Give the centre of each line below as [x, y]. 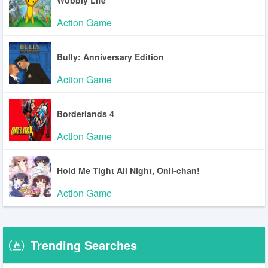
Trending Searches [84, 245]
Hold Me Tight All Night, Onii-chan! [128, 170]
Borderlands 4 [86, 113]
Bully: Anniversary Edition [110, 57]
